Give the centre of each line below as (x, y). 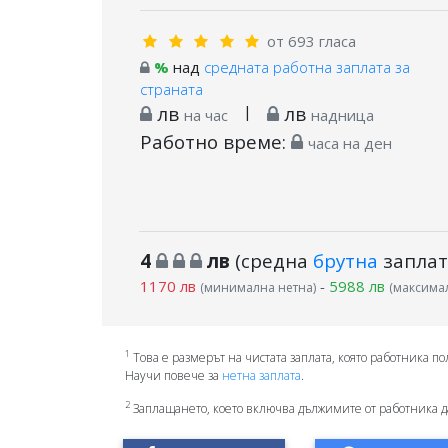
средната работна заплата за (306, 67)
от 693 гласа (311, 40)
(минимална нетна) (257, 288)
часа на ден (349, 143)
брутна (345, 261)
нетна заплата (261, 375)
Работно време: (215, 142)
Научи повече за (173, 375)
